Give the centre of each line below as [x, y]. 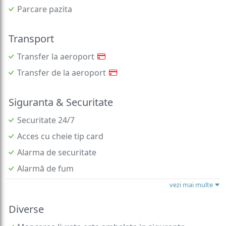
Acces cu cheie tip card [60, 122]
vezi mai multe [192, 171]
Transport [31, 25]
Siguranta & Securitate [61, 88]
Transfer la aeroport [56, 43]
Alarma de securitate [57, 138]
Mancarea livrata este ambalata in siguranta [101, 213]
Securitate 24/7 [46, 106]
